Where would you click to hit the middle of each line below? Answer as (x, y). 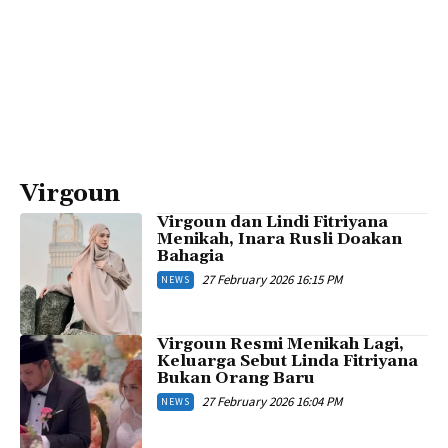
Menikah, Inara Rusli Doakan (280, 238)
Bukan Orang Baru (236, 377)
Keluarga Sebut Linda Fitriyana (288, 360)
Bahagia (191, 255)
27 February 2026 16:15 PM (272, 279)
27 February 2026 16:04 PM (272, 401)
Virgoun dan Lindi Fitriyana (273, 221)
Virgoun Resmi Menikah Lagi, (281, 343)
